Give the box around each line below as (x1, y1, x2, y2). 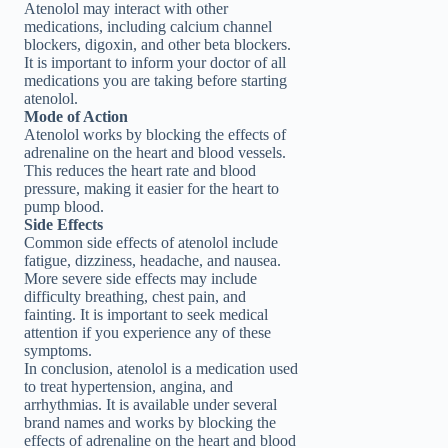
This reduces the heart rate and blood (24, 162, 256, 180)
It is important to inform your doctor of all (24, 54, 286, 72)
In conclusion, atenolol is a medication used (24, 360, 298, 378)
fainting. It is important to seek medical (24, 306, 268, 324)
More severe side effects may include (24, 270, 257, 288)
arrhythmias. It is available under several (24, 396, 277, 414)
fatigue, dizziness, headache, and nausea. (24, 252, 281, 270)
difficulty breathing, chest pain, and (24, 288, 246, 306)
